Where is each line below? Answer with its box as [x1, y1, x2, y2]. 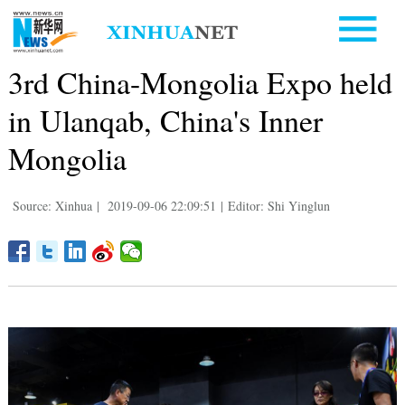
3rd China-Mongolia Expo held [7, 61, 392, 103]
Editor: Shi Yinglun [227, 196, 330, 214]
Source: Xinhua [12, 196, 92, 214]
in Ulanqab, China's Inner [7, 99, 323, 141]
